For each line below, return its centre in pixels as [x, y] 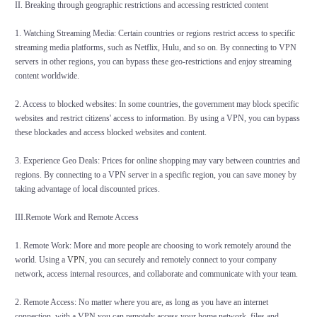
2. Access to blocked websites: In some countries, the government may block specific [156, 104]
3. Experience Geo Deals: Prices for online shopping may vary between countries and [157, 161]
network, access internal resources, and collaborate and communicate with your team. [156, 274]
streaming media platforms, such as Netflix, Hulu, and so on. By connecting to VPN [155, 48]
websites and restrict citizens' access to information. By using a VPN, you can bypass [157, 119]
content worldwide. [47, 76]
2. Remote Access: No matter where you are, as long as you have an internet [141, 302]
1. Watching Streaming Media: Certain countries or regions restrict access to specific [155, 34]
